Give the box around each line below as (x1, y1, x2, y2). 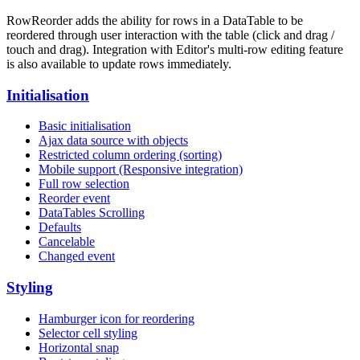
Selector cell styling (39, 325, 137, 340)
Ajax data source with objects (39, 133, 188, 148)
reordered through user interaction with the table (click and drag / (6, 27, 334, 42)
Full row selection (39, 177, 129, 191)
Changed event (39, 249, 115, 264)
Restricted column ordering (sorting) (39, 148, 222, 162)
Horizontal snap (39, 340, 119, 354)
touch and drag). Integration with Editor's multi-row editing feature (6, 42, 343, 56)
